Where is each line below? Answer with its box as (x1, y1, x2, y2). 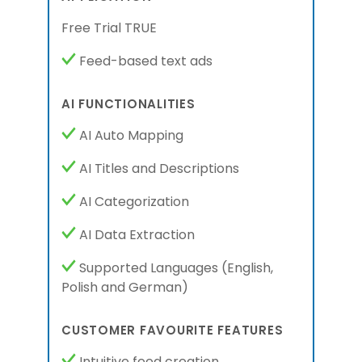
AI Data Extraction (76, 225, 195, 244)
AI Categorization (76, 192, 189, 211)
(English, (221, 259, 273, 277)
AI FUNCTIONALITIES (61, 95, 196, 112)
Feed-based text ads (76, 52, 213, 70)
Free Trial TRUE (61, 19, 157, 37)
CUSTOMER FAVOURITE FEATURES (61, 322, 284, 339)
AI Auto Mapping (76, 126, 183, 145)
